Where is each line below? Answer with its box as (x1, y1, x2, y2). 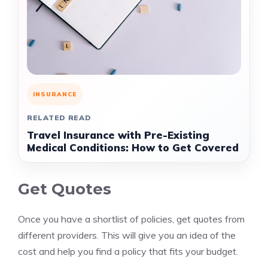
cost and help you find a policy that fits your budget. (18, 245, 238, 257)
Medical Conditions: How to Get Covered (27, 141, 239, 154)
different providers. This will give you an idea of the (18, 229, 236, 241)
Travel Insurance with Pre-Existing (27, 129, 209, 141)
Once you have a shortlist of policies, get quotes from (18, 213, 245, 225)
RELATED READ (27, 113, 92, 122)
